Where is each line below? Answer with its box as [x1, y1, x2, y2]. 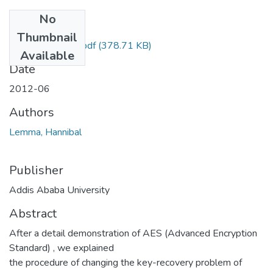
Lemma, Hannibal [9, 125, 82, 139]
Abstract [9, 205, 57, 222]
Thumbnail [17, 29, 77, 46]
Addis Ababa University [9, 183, 110, 197]
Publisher [9, 161, 63, 179]
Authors [9, 104, 54, 121]
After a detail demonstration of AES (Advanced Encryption [9, 226, 257, 240]
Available [20, 47, 74, 64]
